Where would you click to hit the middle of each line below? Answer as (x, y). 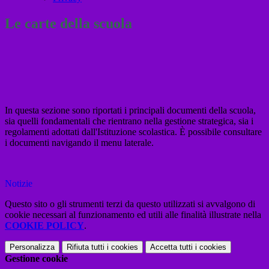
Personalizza (32, 247)
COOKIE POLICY (44, 226)
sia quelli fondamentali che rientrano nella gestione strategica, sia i (129, 121)
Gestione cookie (36, 259)
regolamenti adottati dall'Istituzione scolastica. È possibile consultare (133, 132)
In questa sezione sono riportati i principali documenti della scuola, (130, 110)
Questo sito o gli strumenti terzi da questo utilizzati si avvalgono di (130, 204)
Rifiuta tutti (86, 247)
